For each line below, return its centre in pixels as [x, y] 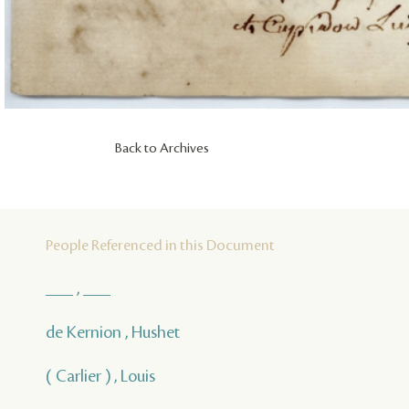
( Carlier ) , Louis [100, 376]
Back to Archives [162, 148]
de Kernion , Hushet [113, 332]
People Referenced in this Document [160, 245]
